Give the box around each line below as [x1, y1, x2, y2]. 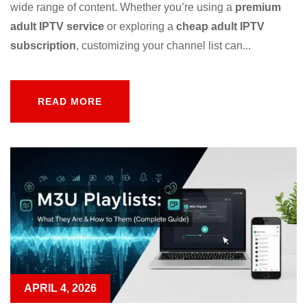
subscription [10, 39, 76, 51]
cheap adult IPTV [176, 20, 265, 32]
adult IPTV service [10, 20, 104, 32]
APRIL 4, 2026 [24, 282, 97, 295]
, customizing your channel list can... [76, 39, 251, 51]
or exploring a [104, 20, 176, 32]
